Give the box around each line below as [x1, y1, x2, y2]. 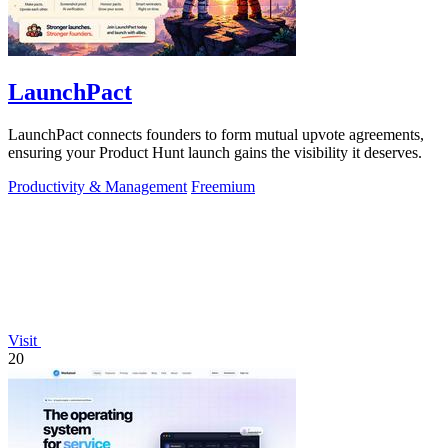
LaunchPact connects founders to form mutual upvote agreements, [8, 126, 424, 144]
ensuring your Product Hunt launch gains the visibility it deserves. [8, 144, 422, 162]
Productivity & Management [8, 178, 187, 196]
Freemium [191, 178, 255, 196]
